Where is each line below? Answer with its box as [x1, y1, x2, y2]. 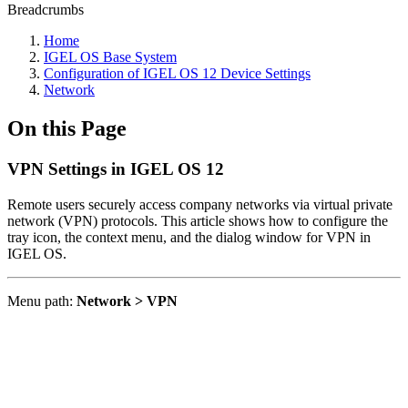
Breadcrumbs [7, 2, 84, 17]
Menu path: [7, 292, 76, 309]
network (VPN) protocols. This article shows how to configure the [7, 212, 388, 229]
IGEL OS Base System [44, 49, 177, 65]
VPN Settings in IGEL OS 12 [7, 158, 224, 178]
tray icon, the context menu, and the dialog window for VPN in [7, 229, 371, 245]
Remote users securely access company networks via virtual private [7, 196, 393, 212]
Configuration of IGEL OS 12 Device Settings [44, 66, 311, 81]
